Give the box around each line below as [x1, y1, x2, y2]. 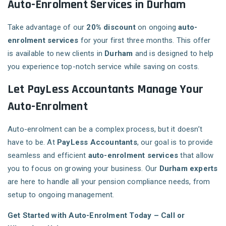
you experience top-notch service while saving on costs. [8, 62, 200, 72]
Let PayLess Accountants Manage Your [8, 82, 204, 97]
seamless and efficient [8, 151, 88, 160]
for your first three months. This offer [78, 36, 211, 45]
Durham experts [159, 164, 218, 174]
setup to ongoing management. [8, 190, 115, 200]
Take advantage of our [8, 23, 87, 32]
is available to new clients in [8, 49, 105, 59]
